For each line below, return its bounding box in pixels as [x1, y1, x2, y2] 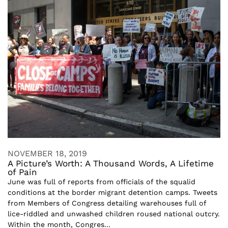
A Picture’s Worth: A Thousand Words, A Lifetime [8, 158, 214, 168]
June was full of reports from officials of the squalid [8, 177, 195, 186]
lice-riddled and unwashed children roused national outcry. [8, 209, 220, 218]
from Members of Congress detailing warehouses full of [8, 198, 206, 207]
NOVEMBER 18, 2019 [8, 148, 87, 158]
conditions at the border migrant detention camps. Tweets [8, 188, 217, 196]
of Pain [8, 166, 37, 177]
